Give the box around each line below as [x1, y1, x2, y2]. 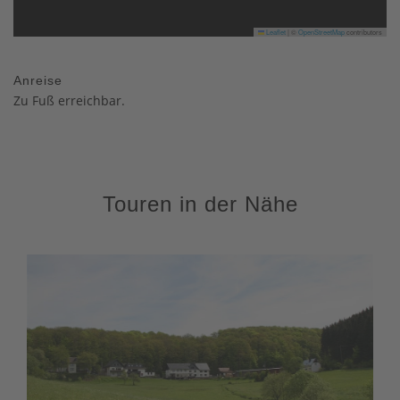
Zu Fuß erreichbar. [13, 91, 125, 109]
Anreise [13, 72, 62, 87]
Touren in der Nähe [102, 191, 298, 216]
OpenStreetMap [298, 26, 345, 37]
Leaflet [264, 26, 286, 37]
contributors [345, 26, 382, 37]
